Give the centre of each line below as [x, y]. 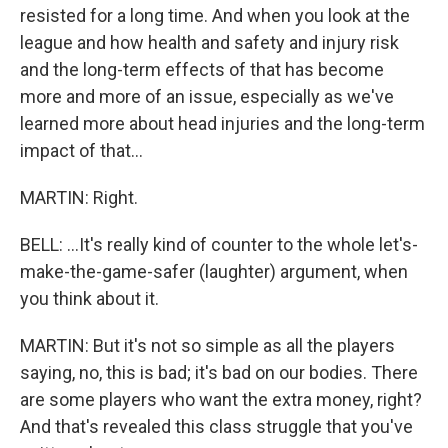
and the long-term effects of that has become [202, 69]
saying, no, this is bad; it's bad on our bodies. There [219, 372]
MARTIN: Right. [79, 197]
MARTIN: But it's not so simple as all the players [207, 345]
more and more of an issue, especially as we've [207, 96]
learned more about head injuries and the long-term [222, 123]
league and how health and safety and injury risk [209, 42]
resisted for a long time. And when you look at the [215, 15]
